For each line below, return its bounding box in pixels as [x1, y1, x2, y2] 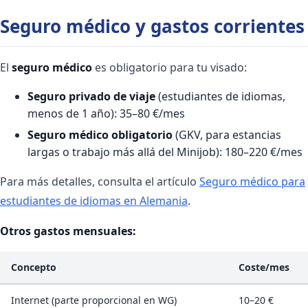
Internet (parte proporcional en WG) [11, 293, 177, 307]
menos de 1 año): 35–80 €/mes [27, 105, 185, 121]
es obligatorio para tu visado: [92, 59, 247, 75]
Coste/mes [239, 260, 289, 274]
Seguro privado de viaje [27, 88, 155, 104]
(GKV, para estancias [173, 126, 281, 142]
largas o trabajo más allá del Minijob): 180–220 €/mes [27, 144, 302, 159]
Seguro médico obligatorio [27, 126, 173, 142]
